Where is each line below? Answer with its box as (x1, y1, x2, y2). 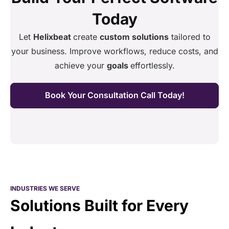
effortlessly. (130, 60, 175, 71)
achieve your (54, 60, 107, 71)
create (73, 32, 100, 42)
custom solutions (99, 32, 169, 42)
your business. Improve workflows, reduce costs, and (11, 46, 218, 57)
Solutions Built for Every (10, 196, 189, 215)
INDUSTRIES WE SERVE (10, 185, 80, 193)
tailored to (168, 32, 211, 42)
